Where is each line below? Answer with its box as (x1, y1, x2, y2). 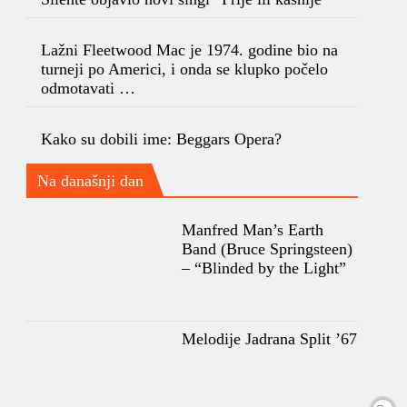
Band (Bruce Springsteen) (181, 239, 352, 258)
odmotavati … (41, 78, 136, 97)
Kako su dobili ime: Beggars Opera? (41, 129, 283, 148)
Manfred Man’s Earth (181, 220, 323, 239)
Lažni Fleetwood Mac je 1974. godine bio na (41, 40, 339, 59)
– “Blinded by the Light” (181, 258, 346, 277)
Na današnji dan (37, 171, 144, 190)
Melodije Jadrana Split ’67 (181, 329, 357, 348)
